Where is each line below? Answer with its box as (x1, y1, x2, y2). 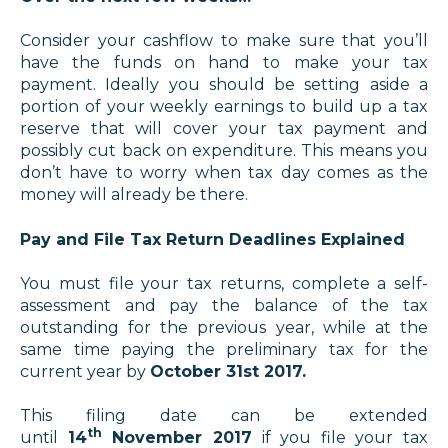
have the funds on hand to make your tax (20, 53, 428, 73)
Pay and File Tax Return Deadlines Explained (20, 229, 405, 249)
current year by (20, 362, 150, 381)
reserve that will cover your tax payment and (20, 119, 428, 139)
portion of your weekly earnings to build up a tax (20, 97, 428, 117)
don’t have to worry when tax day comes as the (20, 163, 428, 183)
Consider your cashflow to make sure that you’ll (20, 31, 428, 51)
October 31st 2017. (150, 362, 306, 381)
